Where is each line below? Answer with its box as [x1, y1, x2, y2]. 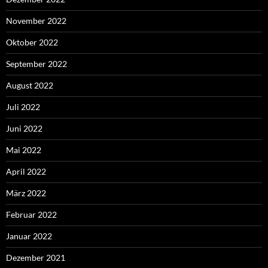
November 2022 [6, 16, 66, 26]
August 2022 [6, 80, 53, 91]
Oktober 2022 [6, 37, 58, 48]
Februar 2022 [6, 209, 57, 220]
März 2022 [6, 188, 46, 199]
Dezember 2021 [6, 252, 65, 263]
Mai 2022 [6, 145, 41, 156]
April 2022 [6, 166, 46, 177]
